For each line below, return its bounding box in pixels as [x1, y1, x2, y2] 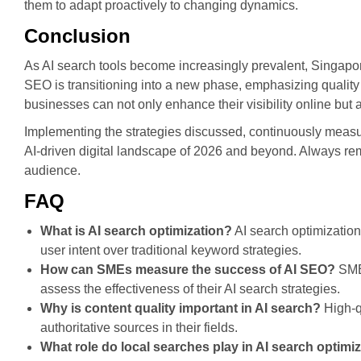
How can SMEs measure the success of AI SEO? [40, 263, 335, 276]
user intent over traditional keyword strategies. [40, 243, 301, 257]
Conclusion [24, 25, 131, 47]
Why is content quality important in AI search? [40, 301, 321, 315]
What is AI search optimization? [40, 224, 232, 238]
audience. [24, 164, 81, 177]
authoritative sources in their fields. [40, 321, 238, 334]
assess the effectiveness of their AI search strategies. [40, 282, 340, 296]
